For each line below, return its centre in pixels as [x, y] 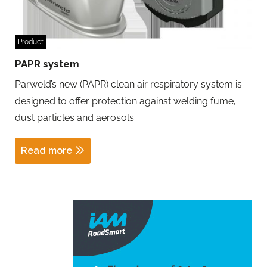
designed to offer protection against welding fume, [125, 101]
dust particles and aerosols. [75, 118]
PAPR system [47, 64]
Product [31, 42]
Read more [46, 151]
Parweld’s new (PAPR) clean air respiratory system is [128, 85]
